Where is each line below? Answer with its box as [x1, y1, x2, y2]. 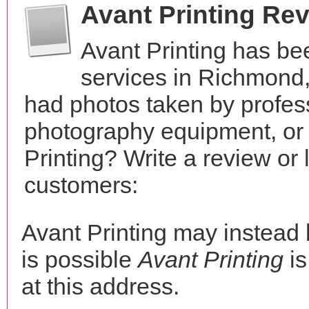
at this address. [21, 273, 179, 299]
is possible [21, 246, 138, 272]
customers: [24, 172, 138, 198]
